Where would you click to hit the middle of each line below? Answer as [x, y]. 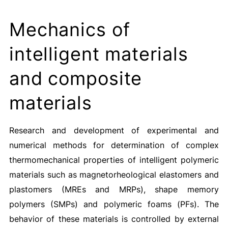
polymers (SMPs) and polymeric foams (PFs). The [114, 204]
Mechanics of [69, 30]
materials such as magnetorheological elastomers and [114, 175]
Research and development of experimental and [114, 130]
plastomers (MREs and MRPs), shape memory [114, 189]
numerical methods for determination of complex [114, 145]
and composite [76, 79]
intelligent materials [98, 54]
